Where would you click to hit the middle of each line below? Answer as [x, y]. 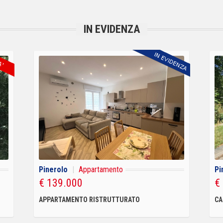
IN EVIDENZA [111, 29]
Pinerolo [53, 169]
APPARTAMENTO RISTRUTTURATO [89, 199]
